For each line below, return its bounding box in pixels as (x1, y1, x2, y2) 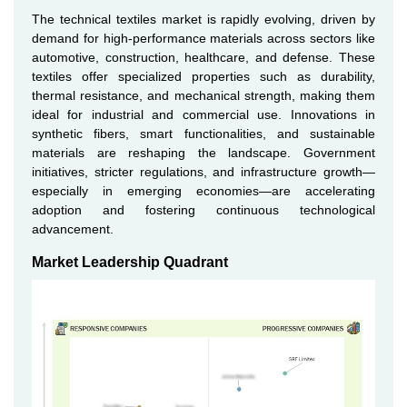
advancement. (32, 222, 114, 236)
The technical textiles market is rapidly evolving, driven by (32, 12, 375, 26)
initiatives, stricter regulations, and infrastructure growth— (32, 164, 375, 179)
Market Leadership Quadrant (32, 254, 228, 270)
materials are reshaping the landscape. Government (32, 145, 375, 160)
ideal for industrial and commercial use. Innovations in (32, 107, 375, 122)
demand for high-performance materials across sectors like (32, 31, 375, 45)
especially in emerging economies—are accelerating (32, 184, 375, 198)
